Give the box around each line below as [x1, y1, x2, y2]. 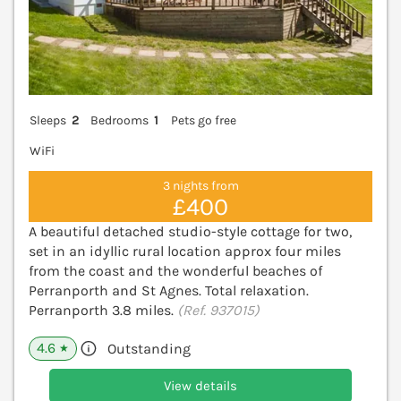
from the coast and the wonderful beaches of [29, 262, 322, 280]
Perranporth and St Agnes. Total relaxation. [29, 282, 309, 300]
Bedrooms [90, 113, 149, 129]
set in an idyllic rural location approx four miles [29, 243, 341, 260]
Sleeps [30, 113, 66, 129]
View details [164, 377, 237, 394]
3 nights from [162, 177, 239, 193]
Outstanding [107, 340, 191, 358]
